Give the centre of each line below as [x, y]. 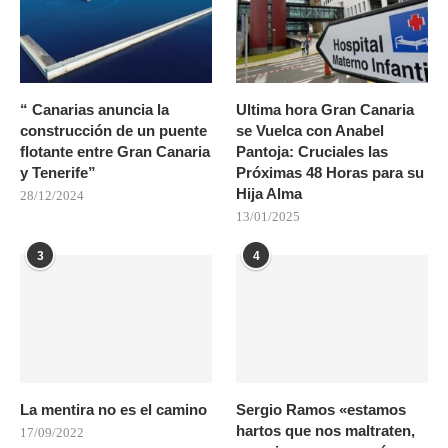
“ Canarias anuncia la [94, 110]
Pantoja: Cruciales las [312, 152]
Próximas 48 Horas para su [330, 173]
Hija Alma [269, 194]
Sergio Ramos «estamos [321, 410]
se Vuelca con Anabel [310, 131]
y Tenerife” [58, 173]
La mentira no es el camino [113, 410]
